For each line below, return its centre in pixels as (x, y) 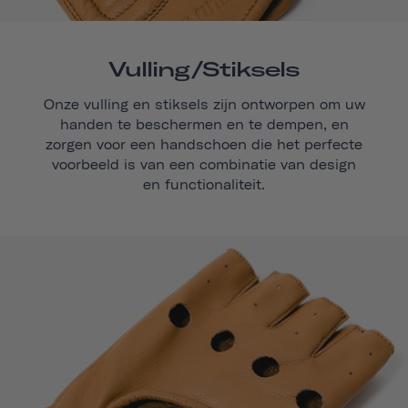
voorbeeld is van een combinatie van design (204, 165)
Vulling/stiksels (204, 70)
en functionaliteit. (204, 185)
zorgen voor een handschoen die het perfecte (204, 145)
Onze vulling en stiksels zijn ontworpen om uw (204, 105)
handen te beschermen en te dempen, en (204, 125)
